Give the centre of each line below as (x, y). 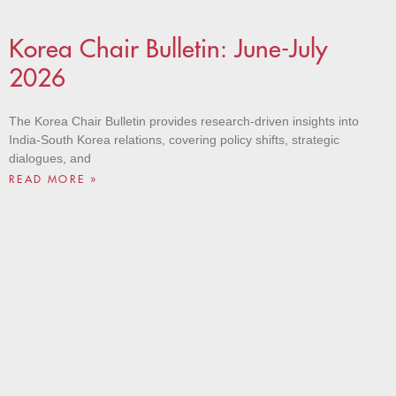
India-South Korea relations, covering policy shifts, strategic (174, 139)
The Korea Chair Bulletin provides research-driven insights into (184, 121)
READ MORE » (53, 179)
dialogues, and (50, 158)
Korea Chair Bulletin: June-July (168, 48)
